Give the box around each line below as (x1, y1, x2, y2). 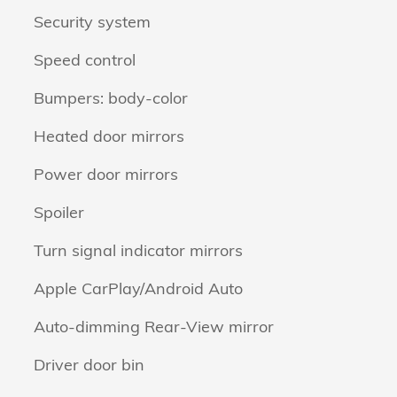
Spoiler (34, 201, 84, 222)
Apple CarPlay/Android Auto (34, 277, 243, 299)
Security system (34, 11, 151, 32)
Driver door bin (34, 354, 144, 375)
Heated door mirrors (34, 125, 184, 146)
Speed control (34, 49, 136, 70)
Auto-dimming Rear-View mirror (34, 315, 275, 337)
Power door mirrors (34, 163, 178, 184)
